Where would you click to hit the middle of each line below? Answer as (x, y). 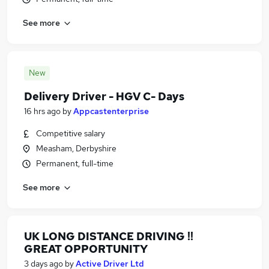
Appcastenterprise (111, 111)
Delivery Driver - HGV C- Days (104, 96)
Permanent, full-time (75, 163)
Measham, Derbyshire (76, 148)
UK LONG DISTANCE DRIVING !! (109, 236)
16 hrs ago (42, 111)
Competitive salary (71, 133)
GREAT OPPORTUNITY (86, 249)
